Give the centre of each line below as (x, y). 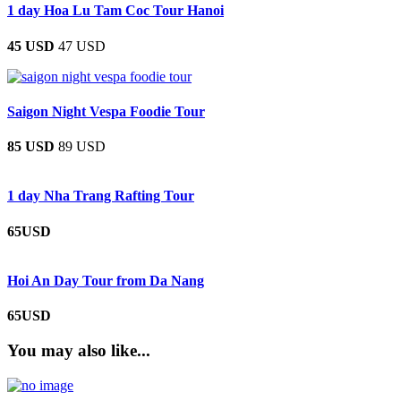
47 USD (82, 46)
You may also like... (79, 350)
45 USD (31, 46)
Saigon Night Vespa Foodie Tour (106, 111)
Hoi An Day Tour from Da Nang (106, 280)
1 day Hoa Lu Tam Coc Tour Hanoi (115, 11)
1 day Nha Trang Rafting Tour (101, 196)
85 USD (31, 147)
